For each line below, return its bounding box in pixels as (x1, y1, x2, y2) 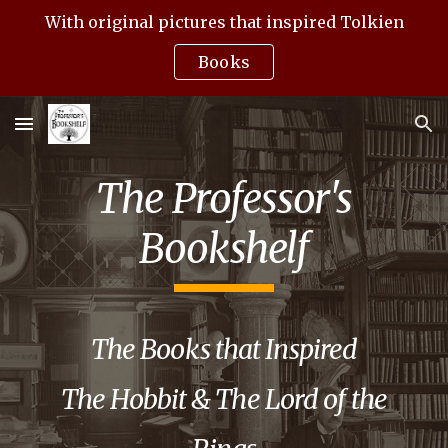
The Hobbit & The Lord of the (61, 383, 387, 416)
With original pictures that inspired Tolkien (44, 12, 404, 32)
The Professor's (96, 174, 352, 224)
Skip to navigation (307, 28, 432, 46)
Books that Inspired (140, 333, 358, 366)
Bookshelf (138, 224, 310, 274)
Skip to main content (16, 28, 158, 46)
